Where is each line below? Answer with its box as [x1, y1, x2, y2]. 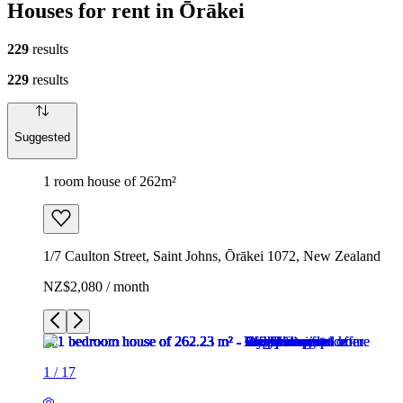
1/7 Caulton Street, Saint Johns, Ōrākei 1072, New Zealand [43, 247, 381, 264]
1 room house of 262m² [43, 173, 176, 189]
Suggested [14, 130, 70, 145]
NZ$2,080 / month [43, 278, 149, 294]
